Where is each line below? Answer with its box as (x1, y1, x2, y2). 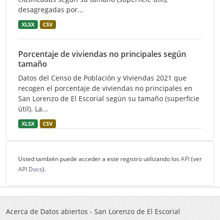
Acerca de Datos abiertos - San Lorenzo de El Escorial (6, 207, 180, 216)
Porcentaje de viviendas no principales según (18, 49, 186, 59)
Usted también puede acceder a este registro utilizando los (18, 155, 181, 163)
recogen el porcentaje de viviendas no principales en (18, 83, 192, 93)
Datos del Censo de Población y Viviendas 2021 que (18, 73, 187, 82)
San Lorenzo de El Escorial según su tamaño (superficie (18, 94, 199, 103)
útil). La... (18, 104, 48, 113)
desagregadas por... (18, 5, 83, 14)
